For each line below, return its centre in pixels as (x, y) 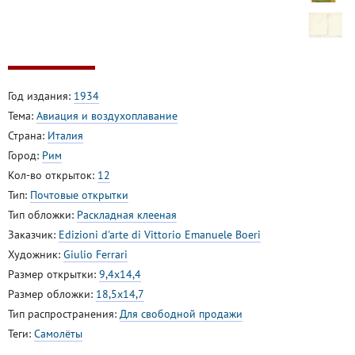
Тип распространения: (64, 313)
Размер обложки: (52, 294)
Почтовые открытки (79, 195)
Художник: (36, 254)
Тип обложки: (42, 214)
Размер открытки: (53, 274)
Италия (65, 135)
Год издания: (41, 95)
